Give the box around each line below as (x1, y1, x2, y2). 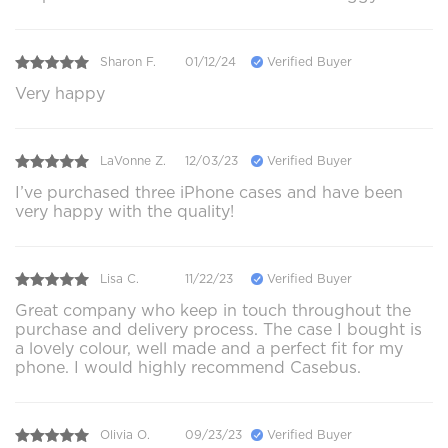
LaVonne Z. (100, 153, 166, 169)
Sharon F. (100, 54, 156, 70)
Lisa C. (100, 271, 139, 287)
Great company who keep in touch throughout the (15, 300, 411, 320)
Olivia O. (100, 427, 150, 443)
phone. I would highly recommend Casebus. (15, 357, 361, 377)
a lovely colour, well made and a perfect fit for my (15, 338, 403, 358)
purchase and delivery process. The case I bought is (15, 319, 422, 339)
